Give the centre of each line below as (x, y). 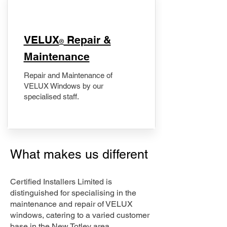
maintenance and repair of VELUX (71, 204)
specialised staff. (51, 97)
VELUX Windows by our (63, 86)
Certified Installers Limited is (61, 182)
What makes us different (81, 154)
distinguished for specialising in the (73, 193)
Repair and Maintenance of (68, 75)
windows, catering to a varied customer (80, 215)
